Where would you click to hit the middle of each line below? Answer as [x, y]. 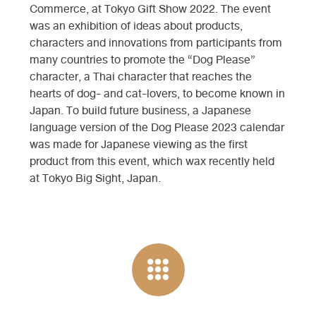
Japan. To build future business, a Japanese [141, 110]
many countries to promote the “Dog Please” [143, 60]
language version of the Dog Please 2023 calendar [157, 127]
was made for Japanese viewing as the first [139, 144]
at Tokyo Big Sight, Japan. [96, 178]
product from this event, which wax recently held [152, 161]
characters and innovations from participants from [156, 43]
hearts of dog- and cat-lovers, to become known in [158, 93]
